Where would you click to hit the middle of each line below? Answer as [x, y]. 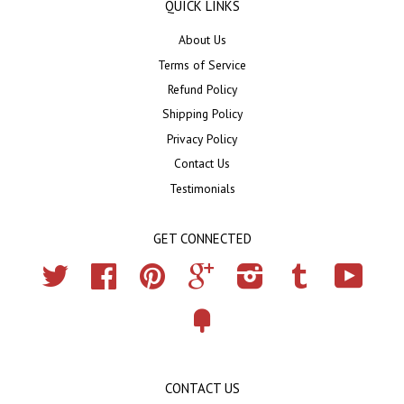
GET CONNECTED [202, 238]
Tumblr [331, 272]
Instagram [289, 272]
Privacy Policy [202, 138]
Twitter [86, 272]
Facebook [142, 272]
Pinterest [188, 272]
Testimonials [202, 188]
